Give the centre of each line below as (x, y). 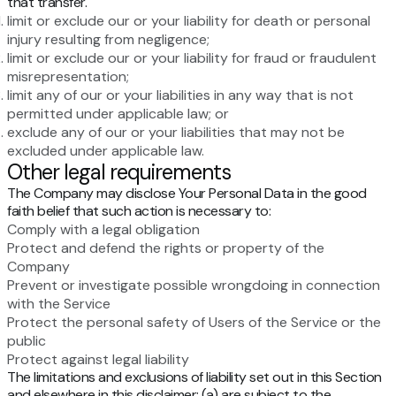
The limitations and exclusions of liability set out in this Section (194, 377)
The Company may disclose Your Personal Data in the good (187, 194)
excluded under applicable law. (106, 151)
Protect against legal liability (98, 360)
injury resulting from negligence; (108, 40)
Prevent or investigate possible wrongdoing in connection (194, 286)
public (27, 341)
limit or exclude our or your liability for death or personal (189, 21)
